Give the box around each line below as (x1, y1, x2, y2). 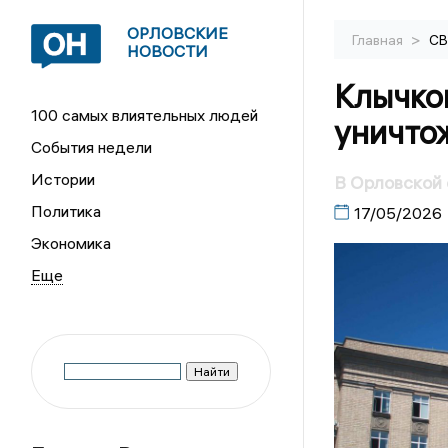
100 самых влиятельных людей (31, 105, 259, 125)
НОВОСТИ (127, 41, 209, 61)
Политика (31, 201, 102, 221)
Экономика (31, 233, 112, 253)
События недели (31, 137, 153, 157)
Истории (31, 169, 96, 189)
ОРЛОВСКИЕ (127, 23, 229, 43)
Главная (351, 31, 406, 49)
